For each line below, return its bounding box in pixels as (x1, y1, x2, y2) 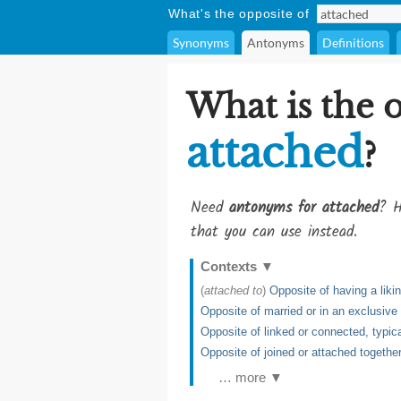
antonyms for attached (229, 196, 379, 220)
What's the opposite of (168, 6, 310, 21)
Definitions (322, 35, 384, 50)
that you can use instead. (191, 220, 357, 244)
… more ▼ (218, 370, 283, 385)
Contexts (200, 259, 260, 274)
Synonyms (173, 35, 229, 50)
